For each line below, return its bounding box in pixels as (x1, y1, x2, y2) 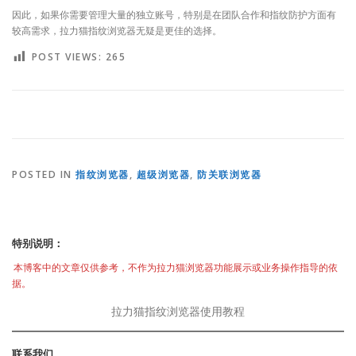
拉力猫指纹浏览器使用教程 (111, 304, 245, 319)
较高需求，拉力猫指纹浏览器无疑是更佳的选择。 (12, 24, 222, 37)
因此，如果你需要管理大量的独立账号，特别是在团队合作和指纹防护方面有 (12, 8, 336, 21)
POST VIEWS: (31, 50, 102, 64)
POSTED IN (12, 167, 75, 181)
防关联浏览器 (197, 167, 261, 181)
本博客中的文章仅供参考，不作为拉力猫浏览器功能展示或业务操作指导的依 (14, 261, 339, 275)
